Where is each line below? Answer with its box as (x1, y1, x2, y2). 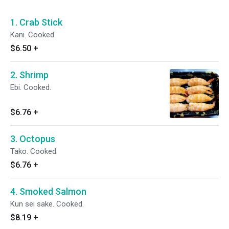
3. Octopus (10, 133, 55, 144)
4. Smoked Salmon (10, 186, 86, 197)
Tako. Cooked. (10, 147, 58, 156)
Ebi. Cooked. (10, 83, 51, 92)
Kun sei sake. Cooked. (10, 199, 84, 209)
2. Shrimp (10, 70, 49, 80)
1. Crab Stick (10, 17, 62, 28)
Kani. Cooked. (10, 30, 56, 39)
